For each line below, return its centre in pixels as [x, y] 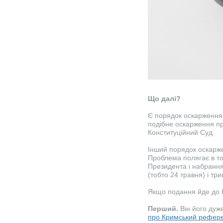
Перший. [164, 209]
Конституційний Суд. [181, 133]
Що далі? [164, 99]
